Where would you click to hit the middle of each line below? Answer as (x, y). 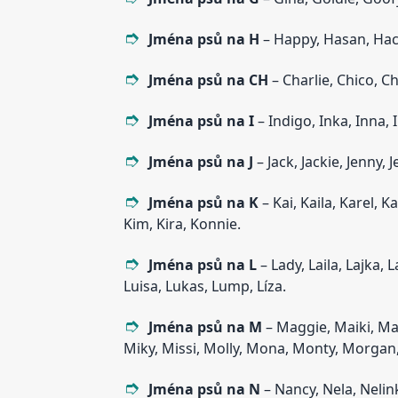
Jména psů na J (200, 162)
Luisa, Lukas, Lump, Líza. (204, 287)
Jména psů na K (203, 203)
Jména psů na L (202, 265)
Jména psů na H (203, 40)
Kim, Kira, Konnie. (182, 224)
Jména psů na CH (208, 80)
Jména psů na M (205, 327)
